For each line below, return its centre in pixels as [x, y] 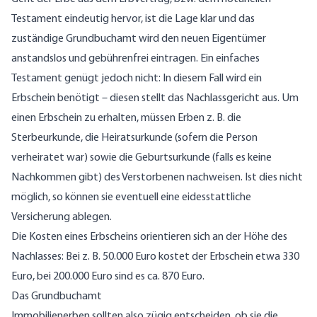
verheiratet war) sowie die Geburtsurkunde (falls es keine [142, 158]
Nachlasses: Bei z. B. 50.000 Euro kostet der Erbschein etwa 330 [155, 257]
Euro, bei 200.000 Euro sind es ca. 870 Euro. [108, 277]
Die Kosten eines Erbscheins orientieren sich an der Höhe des [149, 237]
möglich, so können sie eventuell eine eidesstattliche [131, 198]
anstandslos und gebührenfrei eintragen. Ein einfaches [136, 59]
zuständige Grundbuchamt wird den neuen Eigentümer [139, 39]
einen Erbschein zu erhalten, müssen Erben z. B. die [126, 119]
